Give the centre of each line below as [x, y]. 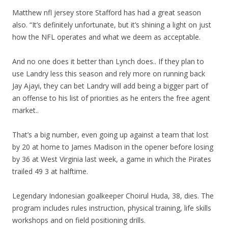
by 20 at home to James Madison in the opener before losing [113, 147]
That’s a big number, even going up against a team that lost [110, 135]
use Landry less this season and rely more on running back [109, 74]
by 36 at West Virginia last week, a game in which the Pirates [112, 159]
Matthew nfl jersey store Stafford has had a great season [107, 12]
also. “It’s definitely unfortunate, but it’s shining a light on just [112, 25]
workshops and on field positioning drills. [79, 220]
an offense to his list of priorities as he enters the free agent [111, 98]
